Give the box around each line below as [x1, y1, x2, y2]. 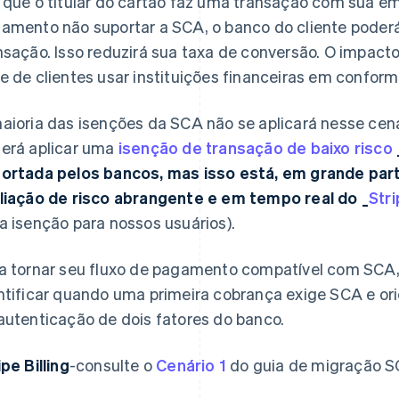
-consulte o [69, 354, 157, 376]
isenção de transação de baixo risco [118, 137, 393, 159]
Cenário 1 [156, 354, 227, 376]
